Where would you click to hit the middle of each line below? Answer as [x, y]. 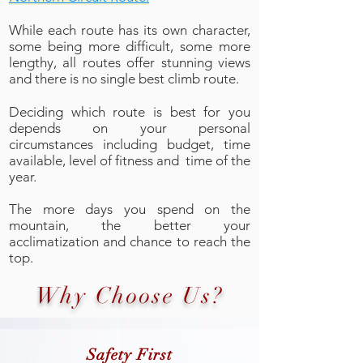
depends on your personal [130, 128]
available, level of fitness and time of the [130, 160]
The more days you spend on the [130, 209]
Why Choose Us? [130, 296]
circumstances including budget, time [130, 144]
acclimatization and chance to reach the [130, 241]
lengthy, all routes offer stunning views [130, 62]
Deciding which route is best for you [130, 112]
